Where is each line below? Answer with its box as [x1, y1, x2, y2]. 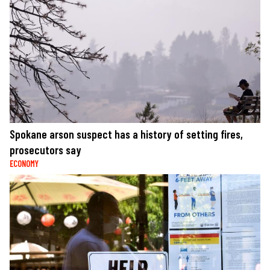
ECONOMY [10, 158, 39, 169]
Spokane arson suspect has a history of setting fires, [10, 127, 243, 141]
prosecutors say [10, 142, 81, 157]
